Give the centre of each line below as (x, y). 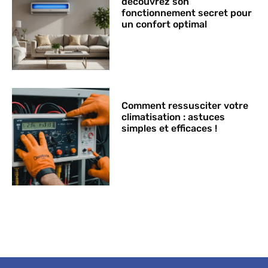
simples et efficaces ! (170, 129)
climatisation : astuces (173, 117)
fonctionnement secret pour (187, 13)
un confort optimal (165, 24)
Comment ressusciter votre (185, 106)
